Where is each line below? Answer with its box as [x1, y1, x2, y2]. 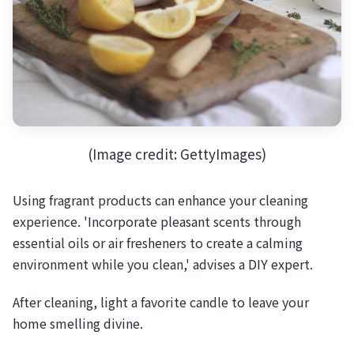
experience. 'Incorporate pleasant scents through [13, 211, 301, 231]
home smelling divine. [13, 313, 143, 333]
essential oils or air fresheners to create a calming [13, 232, 303, 252]
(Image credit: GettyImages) [88, 144, 266, 164]
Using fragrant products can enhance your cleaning [13, 190, 308, 209]
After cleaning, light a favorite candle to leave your [13, 292, 309, 311]
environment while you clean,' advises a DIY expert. [13, 254, 313, 273]
